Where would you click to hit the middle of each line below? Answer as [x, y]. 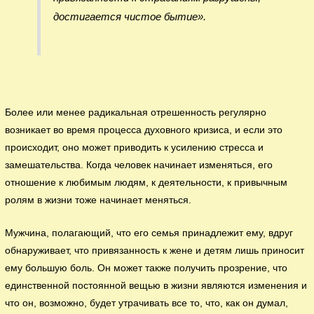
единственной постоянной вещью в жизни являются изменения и [156, 285]
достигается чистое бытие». [129, 16]
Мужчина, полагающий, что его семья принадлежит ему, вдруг [149, 233]
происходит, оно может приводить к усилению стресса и [135, 148]
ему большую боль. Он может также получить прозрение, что [146, 268]
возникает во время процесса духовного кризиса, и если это [144, 130]
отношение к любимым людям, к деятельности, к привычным [146, 183]
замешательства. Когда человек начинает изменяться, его [139, 165]
